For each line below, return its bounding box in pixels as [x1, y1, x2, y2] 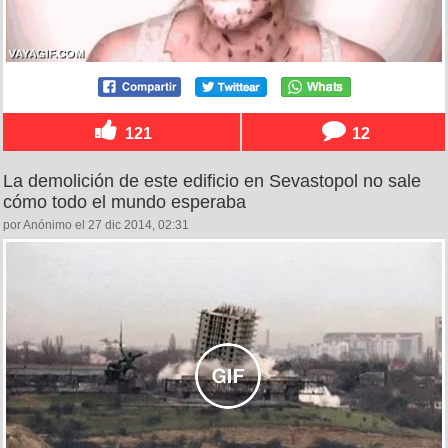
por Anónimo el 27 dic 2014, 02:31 [3, 217, 189, 232]
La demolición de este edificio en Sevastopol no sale [3, 170, 421, 191]
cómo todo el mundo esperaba [3, 191, 246, 212]
